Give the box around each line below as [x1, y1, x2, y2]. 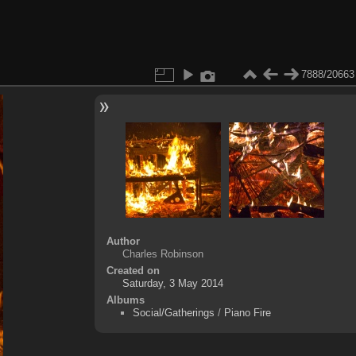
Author [106, 234, 140, 247]
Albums [106, 293, 145, 306]
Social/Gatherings [132, 306, 215, 319]
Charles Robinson [122, 247, 203, 260]
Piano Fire [223, 306, 271, 319]
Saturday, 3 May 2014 [122, 277, 223, 289]
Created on [106, 264, 160, 277]
